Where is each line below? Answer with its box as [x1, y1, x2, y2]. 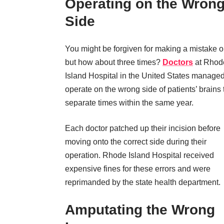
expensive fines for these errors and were [65, 164, 210, 173]
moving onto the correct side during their [65, 137, 206, 146]
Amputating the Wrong [65, 202, 215, 217]
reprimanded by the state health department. [65, 178, 220, 186]
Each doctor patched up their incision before [65, 124, 220, 132]
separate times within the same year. [65, 98, 193, 107]
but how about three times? [65, 58, 162, 66]
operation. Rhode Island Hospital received [65, 151, 214, 159]
